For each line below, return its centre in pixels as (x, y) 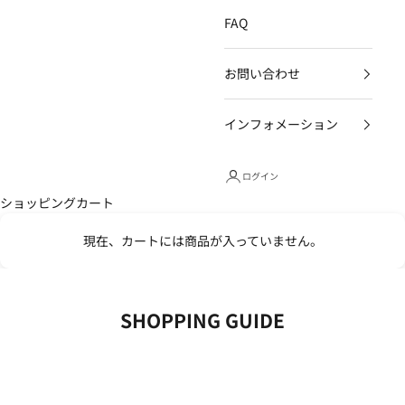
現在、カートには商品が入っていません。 (202, 241)
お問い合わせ (263, 73)
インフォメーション (282, 124)
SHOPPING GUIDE (202, 320)
